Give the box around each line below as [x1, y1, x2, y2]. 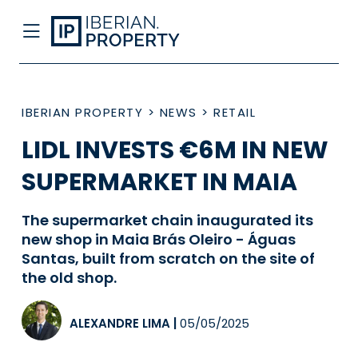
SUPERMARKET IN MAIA [22, 165, 297, 199]
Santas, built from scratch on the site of [22, 249, 315, 268]
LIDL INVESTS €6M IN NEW [22, 133, 328, 167]
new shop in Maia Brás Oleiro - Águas [22, 229, 296, 249]
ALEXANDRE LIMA [70, 315, 170, 332]
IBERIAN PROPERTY [22, 104, 143, 121]
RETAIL [213, 104, 256, 121]
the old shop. [22, 268, 117, 288]
